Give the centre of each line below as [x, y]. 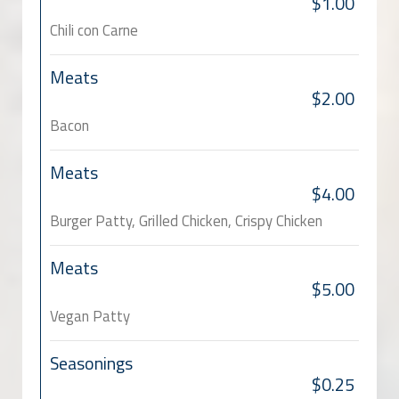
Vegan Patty [90, 317]
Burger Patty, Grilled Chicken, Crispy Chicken [186, 221]
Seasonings [91, 364]
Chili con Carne [94, 31]
